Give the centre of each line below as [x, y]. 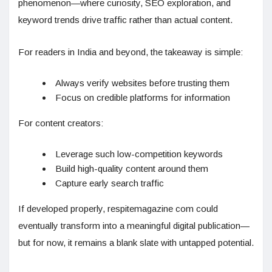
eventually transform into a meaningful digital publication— [134, 226]
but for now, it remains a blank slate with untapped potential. [136, 243]
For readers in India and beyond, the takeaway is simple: [131, 52]
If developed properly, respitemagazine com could [118, 209]
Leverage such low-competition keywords [139, 154]
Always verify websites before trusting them [142, 83]
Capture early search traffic [110, 183]
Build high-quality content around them [132, 169]
